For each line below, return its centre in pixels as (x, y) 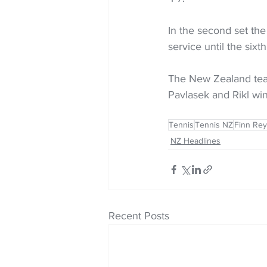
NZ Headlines (195, 140)
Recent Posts (139, 215)
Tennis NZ (214, 124)
